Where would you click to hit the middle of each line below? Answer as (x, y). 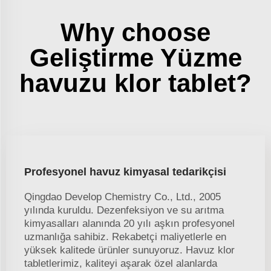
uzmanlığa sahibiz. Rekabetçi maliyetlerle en (125, 237)
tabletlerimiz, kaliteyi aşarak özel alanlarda (121, 264)
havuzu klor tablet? (135, 83)
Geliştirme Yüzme (135, 58)
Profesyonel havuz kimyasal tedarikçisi (125, 172)
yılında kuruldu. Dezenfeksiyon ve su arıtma (124, 211)
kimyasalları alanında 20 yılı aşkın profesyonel (129, 224)
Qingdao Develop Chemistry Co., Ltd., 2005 (122, 197)
